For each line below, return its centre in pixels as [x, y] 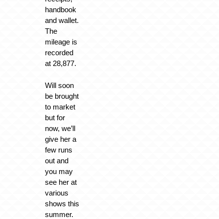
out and [56, 160]
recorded [59, 53]
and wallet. [62, 21]
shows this [62, 203]
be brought [62, 96]
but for [55, 117]
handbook [60, 10]
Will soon [59, 85]
